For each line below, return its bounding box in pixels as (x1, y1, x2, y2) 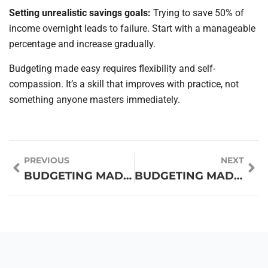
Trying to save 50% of (151, 7, 244, 19)
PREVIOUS (24, 154, 69, 166)
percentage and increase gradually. (9, 38, 156, 50)
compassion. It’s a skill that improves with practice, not (9, 78, 239, 90)
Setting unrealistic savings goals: (9, 7, 151, 19)
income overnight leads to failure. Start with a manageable (9, 23, 255, 35)
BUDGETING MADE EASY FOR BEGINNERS (123, 169, 132, 182)
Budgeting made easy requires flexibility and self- (9, 62, 215, 74)
